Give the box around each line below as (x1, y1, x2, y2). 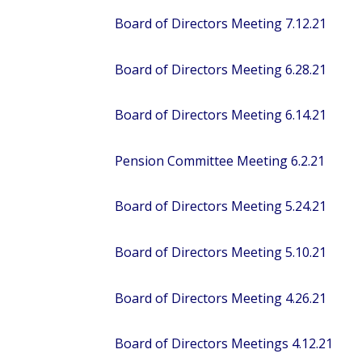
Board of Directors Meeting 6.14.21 (115, 106, 326, 124)
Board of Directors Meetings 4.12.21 (115, 335, 333, 353)
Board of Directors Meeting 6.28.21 (115, 60, 326, 78)
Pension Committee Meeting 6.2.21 (115, 151, 325, 170)
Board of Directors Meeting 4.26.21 (115, 288, 326, 307)
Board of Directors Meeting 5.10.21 (115, 243, 326, 261)
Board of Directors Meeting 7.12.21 (115, 15, 326, 33)
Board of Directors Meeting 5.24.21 (115, 197, 326, 216)
